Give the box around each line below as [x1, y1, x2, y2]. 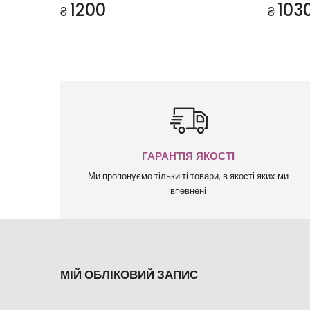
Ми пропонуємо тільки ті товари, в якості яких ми [88, 170, 289, 183]
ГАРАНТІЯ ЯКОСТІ [142, 149, 235, 163]
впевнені [170, 184, 206, 197]
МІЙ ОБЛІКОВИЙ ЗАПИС [60, 266, 198, 283]
